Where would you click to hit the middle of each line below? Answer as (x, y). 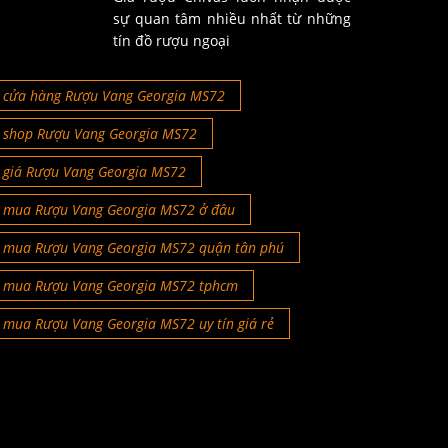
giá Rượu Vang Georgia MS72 (94, 171)
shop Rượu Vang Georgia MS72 (99, 133)
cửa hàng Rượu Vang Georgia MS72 (113, 95)
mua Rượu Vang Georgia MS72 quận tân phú (143, 247)
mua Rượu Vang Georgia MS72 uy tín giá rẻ (138, 323)
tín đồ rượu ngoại (172, 40)
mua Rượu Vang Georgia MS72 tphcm (120, 285)
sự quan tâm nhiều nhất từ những (232, 18)
